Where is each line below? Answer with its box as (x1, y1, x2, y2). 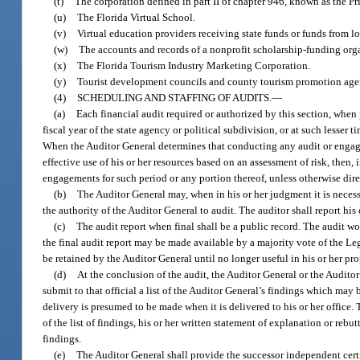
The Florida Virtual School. (77, 11, 196, 24)
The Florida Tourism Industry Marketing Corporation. (77, 59, 311, 72)
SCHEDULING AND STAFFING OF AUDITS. (77, 92, 272, 104)
